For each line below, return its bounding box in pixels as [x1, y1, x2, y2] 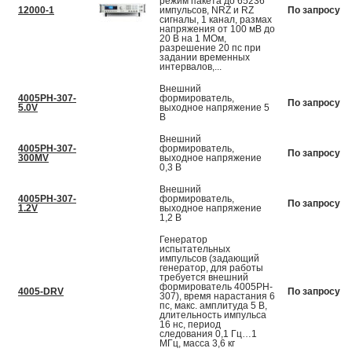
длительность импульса [159, 310, 266, 321]
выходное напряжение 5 [159, 102, 269, 114]
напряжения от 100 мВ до [159, 24, 275, 35]
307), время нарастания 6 [159, 291, 275, 302]
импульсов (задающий [159, 253, 259, 265]
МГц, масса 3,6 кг [159, 338, 235, 350]
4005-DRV [18, 286, 64, 298]
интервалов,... [159, 61, 222, 73]
